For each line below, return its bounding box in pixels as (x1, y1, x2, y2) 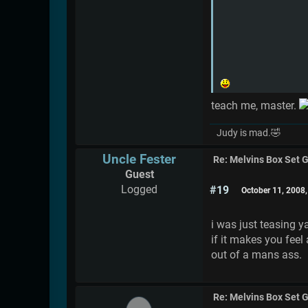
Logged (121, 182, 157, 196)
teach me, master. (211, 98, 299, 112)
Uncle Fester (102, 151, 176, 167)
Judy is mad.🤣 (217, 126, 280, 139)
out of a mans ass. (211, 247, 302, 261)
